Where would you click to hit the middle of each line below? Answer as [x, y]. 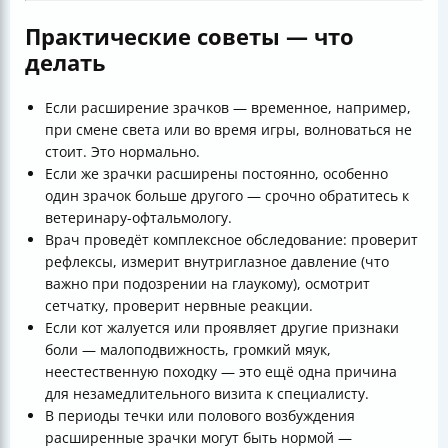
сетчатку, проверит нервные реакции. [179, 306]
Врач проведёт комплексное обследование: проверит [231, 240]
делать [65, 62]
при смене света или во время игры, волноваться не [228, 130]
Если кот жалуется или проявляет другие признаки [222, 328]
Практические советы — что [189, 36]
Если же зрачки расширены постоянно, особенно [216, 174]
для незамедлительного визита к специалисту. [207, 394]
